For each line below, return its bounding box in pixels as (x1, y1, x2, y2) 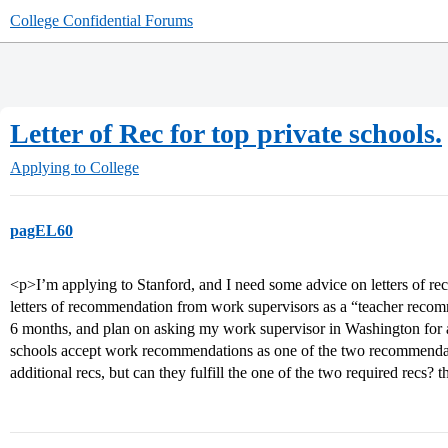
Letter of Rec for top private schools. (10, 118, 442, 149)
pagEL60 (10, 222, 73, 239)
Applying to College (10, 159, 139, 176)
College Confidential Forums (10, 12, 193, 29)
